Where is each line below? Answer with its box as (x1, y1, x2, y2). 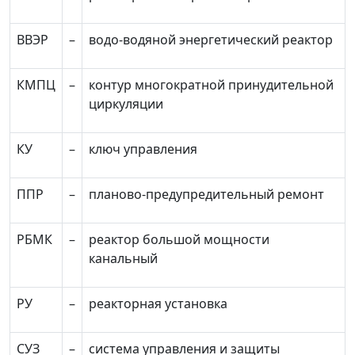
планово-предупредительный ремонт (89, 185, 324, 203)
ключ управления (89, 140, 197, 158)
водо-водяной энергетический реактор (89, 31, 333, 48)
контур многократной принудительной (89, 76, 334, 94)
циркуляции (89, 95, 163, 113)
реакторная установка (89, 295, 227, 312)
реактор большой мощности (89, 231, 269, 248)
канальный (89, 250, 158, 267)
